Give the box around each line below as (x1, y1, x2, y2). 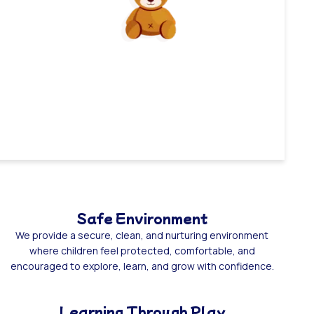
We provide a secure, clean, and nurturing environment (15, 228, 269, 242)
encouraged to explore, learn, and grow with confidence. (10, 259, 274, 273)
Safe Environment (76, 208, 208, 227)
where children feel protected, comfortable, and (29, 243, 255, 257)
